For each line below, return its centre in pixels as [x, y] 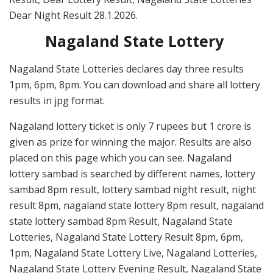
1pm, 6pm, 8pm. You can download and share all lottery [135, 85]
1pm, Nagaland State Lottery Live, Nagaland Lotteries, [133, 253]
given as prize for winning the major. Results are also [130, 142]
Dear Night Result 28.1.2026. [73, 16]
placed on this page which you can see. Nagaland [120, 158]
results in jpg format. [57, 101]
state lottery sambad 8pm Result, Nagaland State [121, 222]
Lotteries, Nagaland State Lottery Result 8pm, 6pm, [126, 237]
